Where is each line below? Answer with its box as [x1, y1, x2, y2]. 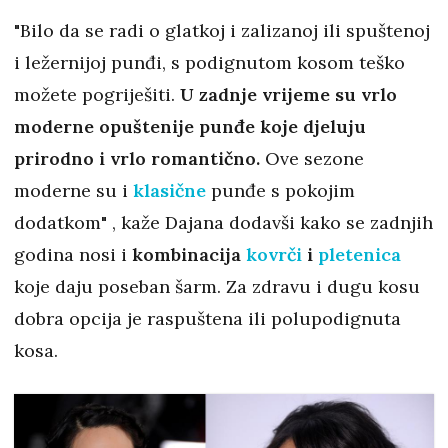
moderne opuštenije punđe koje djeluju [14, 114, 366, 138]
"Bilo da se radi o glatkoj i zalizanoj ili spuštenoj [14, 18, 430, 42]
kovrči [246, 242, 302, 266]
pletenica [318, 242, 401, 266]
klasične [133, 178, 206, 202]
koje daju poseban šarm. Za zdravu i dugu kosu [14, 274, 420, 298]
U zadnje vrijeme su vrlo [180, 82, 397, 106]
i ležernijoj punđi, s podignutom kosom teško [14, 50, 405, 74]
